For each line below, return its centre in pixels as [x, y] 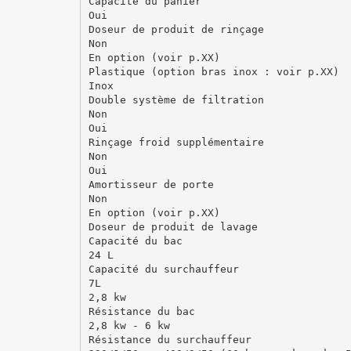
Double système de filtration [176, 100]
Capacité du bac [135, 241]
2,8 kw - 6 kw [129, 325]
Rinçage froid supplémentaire [176, 142]
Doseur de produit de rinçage [176, 29]
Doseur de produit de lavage [173, 226]
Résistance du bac [141, 311]
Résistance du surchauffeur [170, 339]
